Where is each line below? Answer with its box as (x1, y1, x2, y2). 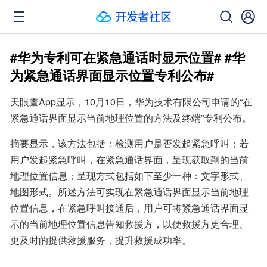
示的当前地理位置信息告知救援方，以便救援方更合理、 (10, 217, 249, 231)
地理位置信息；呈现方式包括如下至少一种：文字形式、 (10, 169, 249, 182)
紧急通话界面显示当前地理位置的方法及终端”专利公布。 (10, 111, 252, 125)
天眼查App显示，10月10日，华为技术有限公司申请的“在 (10, 95, 252, 108)
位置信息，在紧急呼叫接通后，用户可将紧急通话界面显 (10, 201, 249, 215)
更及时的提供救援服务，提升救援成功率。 (10, 233, 191, 247)
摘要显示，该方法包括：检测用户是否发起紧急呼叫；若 (10, 136, 249, 150)
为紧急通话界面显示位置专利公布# (10, 66, 214, 85)
